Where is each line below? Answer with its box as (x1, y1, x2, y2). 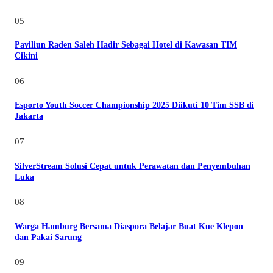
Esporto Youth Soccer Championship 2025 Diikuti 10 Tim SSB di (15, 101, 254, 110)
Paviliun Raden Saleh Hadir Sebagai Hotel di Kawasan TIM (15, 40, 237, 50)
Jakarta (15, 112, 43, 121)
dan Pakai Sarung (15, 232, 82, 242)
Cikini (15, 51, 38, 61)
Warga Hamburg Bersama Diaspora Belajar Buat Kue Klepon (15, 221, 243, 231)
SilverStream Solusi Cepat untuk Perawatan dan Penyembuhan (15, 161, 250, 171)
